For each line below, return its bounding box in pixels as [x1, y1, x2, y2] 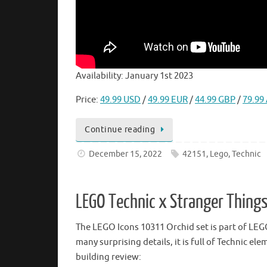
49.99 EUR [148, 94, 188, 105]
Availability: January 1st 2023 [76, 70, 193, 82]
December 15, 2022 [89, 148, 163, 159]
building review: [76, 251, 141, 263]
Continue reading [85, 124, 155, 135]
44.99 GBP [195, 94, 235, 105]
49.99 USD [100, 94, 141, 105]
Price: [76, 94, 100, 105]
